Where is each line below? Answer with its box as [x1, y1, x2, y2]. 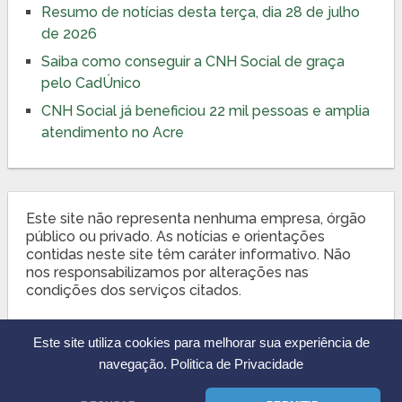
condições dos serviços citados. [25, 281, 241, 299]
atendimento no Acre [40, 123, 184, 141]
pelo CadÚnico [40, 74, 141, 92]
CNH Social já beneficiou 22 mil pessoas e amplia [40, 101, 370, 119]
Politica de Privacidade [170, 357, 304, 371]
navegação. [98, 357, 167, 371]
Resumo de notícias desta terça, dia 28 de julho [40, 3, 360, 21]
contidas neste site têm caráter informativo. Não [25, 245, 351, 263]
